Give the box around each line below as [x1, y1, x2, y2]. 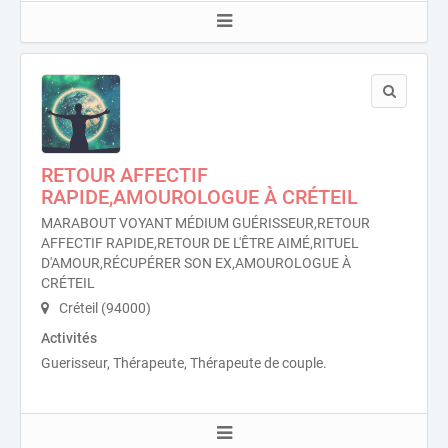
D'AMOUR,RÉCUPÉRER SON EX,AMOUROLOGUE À [41, 255, 351, 271]
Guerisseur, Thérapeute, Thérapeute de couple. [41, 355, 327, 371]
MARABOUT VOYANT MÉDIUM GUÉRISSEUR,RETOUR [41, 215, 370, 231]
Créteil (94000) [56, 300, 151, 316]
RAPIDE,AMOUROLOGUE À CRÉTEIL [41, 185, 358, 209]
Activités [41, 330, 97, 346]
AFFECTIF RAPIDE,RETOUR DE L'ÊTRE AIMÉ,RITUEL [41, 235, 359, 251]
